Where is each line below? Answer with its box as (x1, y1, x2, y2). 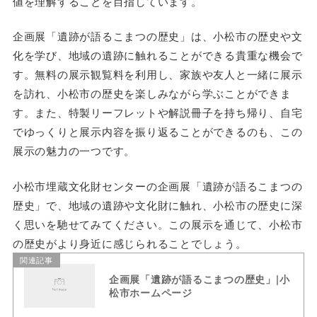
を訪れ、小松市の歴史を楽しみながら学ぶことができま (12, 86, 292, 101)
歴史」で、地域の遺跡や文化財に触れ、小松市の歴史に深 (12, 197, 303, 212)
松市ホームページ (108, 284, 192, 299)
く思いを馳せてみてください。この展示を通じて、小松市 (12, 216, 303, 231)
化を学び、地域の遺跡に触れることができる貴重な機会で (12, 47, 303, 63)
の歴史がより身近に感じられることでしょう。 (12, 235, 247, 250)
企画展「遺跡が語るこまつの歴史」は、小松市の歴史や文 (12, 28, 303, 44)
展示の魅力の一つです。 (12, 143, 136, 158)
